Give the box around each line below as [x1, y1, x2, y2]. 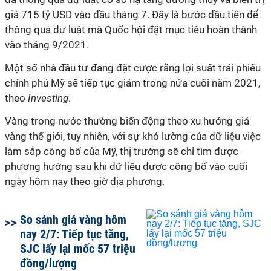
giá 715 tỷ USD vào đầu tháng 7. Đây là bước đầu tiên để [5, 8, 258, 21]
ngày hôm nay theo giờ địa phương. [5, 175, 167, 188]
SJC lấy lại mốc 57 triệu [20, 241, 135, 256]
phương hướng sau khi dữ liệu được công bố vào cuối [5, 160, 247, 172]
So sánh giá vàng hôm [20, 212, 126, 227]
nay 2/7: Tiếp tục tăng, [20, 226, 129, 241]
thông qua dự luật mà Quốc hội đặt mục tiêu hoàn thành [5, 23, 257, 36]
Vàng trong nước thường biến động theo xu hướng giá [5, 114, 249, 127]
